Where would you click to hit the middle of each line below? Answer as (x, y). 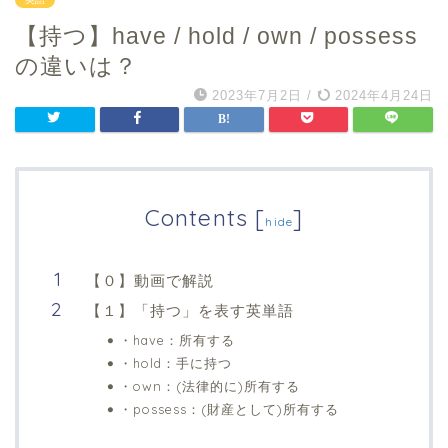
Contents (196, 217)
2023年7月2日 (257, 95)
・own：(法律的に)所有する (209, 385)
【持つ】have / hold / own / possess (216, 35)
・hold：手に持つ (175, 362)
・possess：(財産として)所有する (229, 408)
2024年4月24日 (381, 95)
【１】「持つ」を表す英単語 (190, 310)
